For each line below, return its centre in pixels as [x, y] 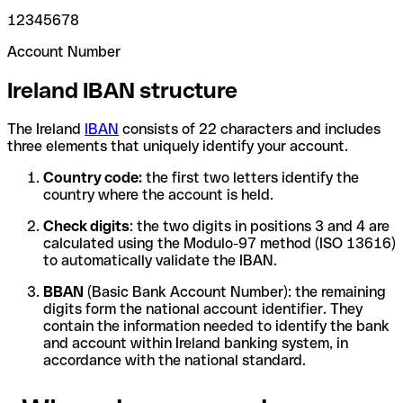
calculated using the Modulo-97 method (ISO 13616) [219, 243]
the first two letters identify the [251, 177]
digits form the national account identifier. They [203, 309]
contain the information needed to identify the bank [216, 326]
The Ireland [46, 129]
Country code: [93, 177]
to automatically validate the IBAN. [160, 260]
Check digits [86, 226]
